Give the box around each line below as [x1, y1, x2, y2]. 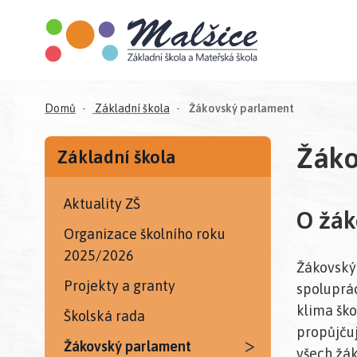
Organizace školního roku [64, 225, 226, 242]
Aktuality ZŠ [64, 194, 140, 212]
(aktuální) [293, 100, 344, 114]
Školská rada [64, 308, 145, 325]
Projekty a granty [64, 277, 175, 295]
